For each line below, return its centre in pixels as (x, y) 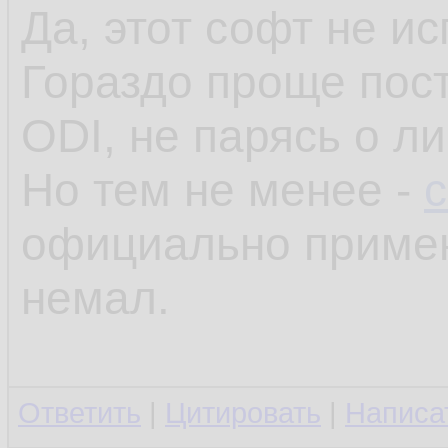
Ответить (79, 413)
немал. (95, 298)
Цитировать (243, 413)
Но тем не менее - (222, 190)
